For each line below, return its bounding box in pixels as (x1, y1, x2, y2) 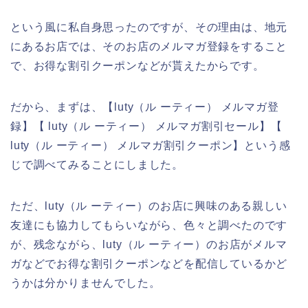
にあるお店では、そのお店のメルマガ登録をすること (10, 40, 288, 52)
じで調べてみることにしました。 (10, 158, 184, 170)
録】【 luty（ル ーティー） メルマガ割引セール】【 (10, 120, 283, 132)
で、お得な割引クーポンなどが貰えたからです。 (10, 59, 265, 71)
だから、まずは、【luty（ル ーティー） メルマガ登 (10, 100, 279, 113)
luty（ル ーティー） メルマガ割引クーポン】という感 (10, 139, 291, 151)
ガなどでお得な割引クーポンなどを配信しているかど (10, 257, 288, 269)
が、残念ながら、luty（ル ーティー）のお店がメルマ (10, 238, 287, 250)
